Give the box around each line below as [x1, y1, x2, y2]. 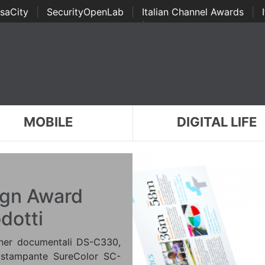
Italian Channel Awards [141, 6, 244, 18]
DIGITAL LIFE [177, 114, 257, 130]
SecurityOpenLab [46, 6, 124, 18]
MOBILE [23, 114, 73, 130]
